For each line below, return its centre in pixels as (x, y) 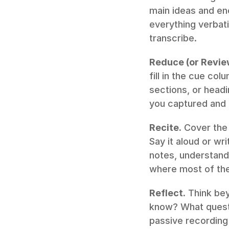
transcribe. (173, 38)
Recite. (165, 127)
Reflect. (167, 193)
